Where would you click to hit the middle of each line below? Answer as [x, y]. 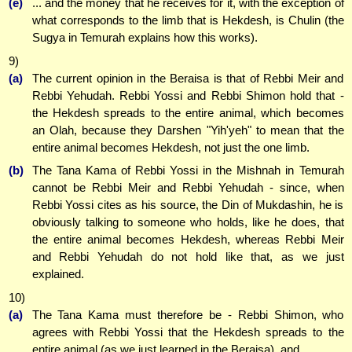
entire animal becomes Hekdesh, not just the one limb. [170, 147]
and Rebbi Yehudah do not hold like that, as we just [188, 257]
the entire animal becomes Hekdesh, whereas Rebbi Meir [188, 240]
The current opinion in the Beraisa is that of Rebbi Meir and [188, 78]
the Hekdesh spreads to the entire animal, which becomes [188, 112]
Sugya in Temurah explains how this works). [145, 38]
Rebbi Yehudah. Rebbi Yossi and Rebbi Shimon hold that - [188, 95]
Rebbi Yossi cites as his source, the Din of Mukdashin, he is [188, 205]
